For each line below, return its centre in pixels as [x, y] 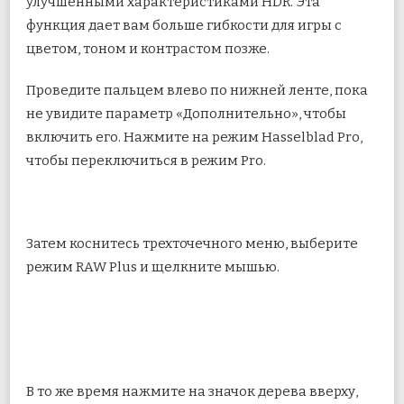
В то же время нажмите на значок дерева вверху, [192, 391]
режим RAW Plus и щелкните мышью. [153, 266]
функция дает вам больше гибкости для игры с [184, 25]
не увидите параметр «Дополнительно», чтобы [186, 113]
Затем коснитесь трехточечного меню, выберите [192, 243]
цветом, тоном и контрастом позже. [148, 48]
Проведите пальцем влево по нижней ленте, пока [197, 90]
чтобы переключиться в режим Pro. [146, 160]
